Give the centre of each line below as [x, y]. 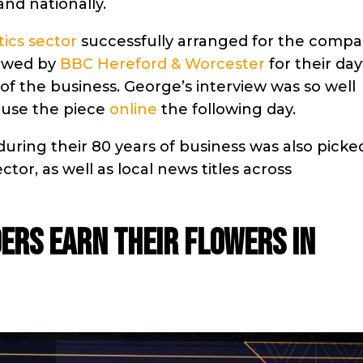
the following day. [226, 110]
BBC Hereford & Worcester [162, 64]
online [133, 110]
